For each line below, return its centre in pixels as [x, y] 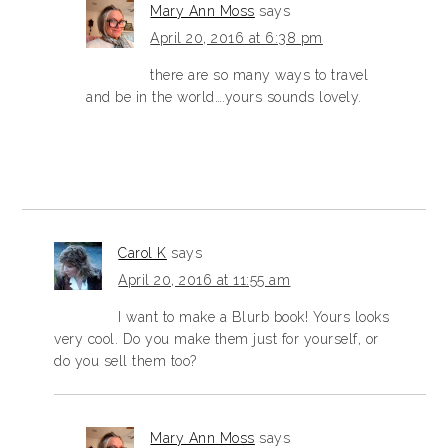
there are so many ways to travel [259, 75]
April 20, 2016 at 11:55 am [204, 280]
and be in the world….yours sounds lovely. [224, 97]
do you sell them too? [125, 361]
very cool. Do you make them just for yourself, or [216, 339]
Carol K [142, 253]
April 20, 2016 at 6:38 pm [236, 38]
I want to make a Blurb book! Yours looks [254, 317]
